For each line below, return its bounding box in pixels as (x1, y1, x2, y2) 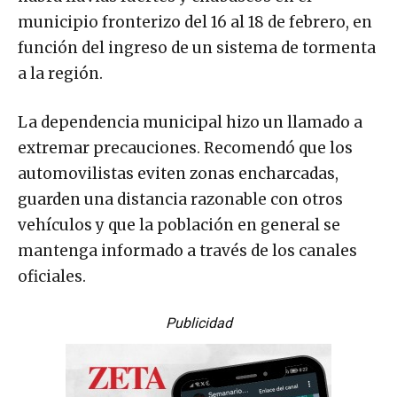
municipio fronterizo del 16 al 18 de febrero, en (18, 12, 372, 32)
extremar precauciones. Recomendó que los (18, 137, 353, 158)
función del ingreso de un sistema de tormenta (18, 37, 376, 58)
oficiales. (18, 266, 86, 286)
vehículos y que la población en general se (18, 214, 340, 235)
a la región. (18, 63, 103, 83)
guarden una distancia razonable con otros (18, 189, 343, 209)
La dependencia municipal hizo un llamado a (18, 112, 362, 132)
